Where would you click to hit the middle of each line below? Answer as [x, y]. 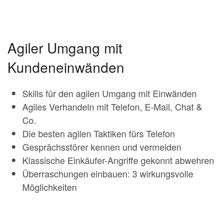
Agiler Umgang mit [65, 48]
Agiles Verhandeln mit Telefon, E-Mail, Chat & [112, 107]
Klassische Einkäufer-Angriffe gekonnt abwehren [118, 160]
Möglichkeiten [50, 187]
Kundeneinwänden [66, 67]
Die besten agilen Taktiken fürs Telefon [99, 133]
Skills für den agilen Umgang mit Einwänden [110, 93]
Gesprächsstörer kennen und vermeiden [102, 147]
